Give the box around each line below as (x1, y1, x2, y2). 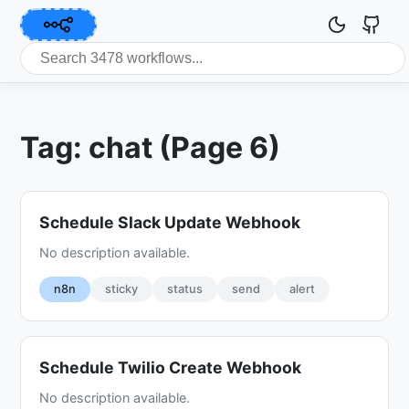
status (167, 281, 204, 296)
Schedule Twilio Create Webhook (39, 357, 302, 377)
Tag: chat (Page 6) (20, 130, 281, 166)
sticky (105, 281, 139, 296)
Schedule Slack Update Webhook (39, 212, 301, 232)
